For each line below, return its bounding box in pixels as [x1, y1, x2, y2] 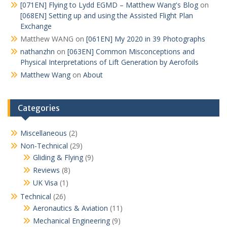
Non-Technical [20, 141, 68, 150]
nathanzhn [20, 47, 55, 56]
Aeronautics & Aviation [33, 203, 108, 213]
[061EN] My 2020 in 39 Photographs [86, 34, 205, 44]
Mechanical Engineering [33, 216, 110, 225]
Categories [18, 103, 60, 113]
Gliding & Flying [33, 153, 83, 162]
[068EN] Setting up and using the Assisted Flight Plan [20, 11, 193, 20]
